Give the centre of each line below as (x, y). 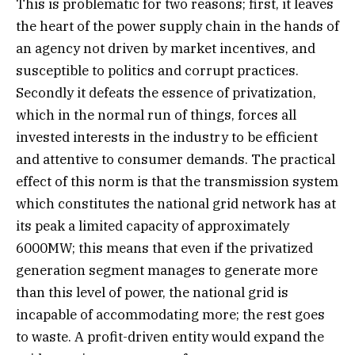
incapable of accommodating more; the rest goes (170, 314)
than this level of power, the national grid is (152, 292)
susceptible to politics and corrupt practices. (157, 70)
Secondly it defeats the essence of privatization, (166, 92)
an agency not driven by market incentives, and (166, 48)
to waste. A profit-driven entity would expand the (170, 336)
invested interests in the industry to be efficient (167, 137)
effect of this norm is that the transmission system (177, 181)
